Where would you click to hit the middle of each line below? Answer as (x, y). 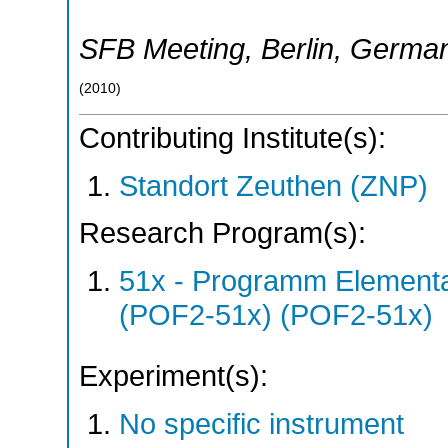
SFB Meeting (162, 48)
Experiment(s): (173, 375)
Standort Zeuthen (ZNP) (273, 185)
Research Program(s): (222, 233)
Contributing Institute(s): (232, 138)
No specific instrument (261, 423)
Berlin (297, 48)
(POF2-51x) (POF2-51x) (276, 314)
